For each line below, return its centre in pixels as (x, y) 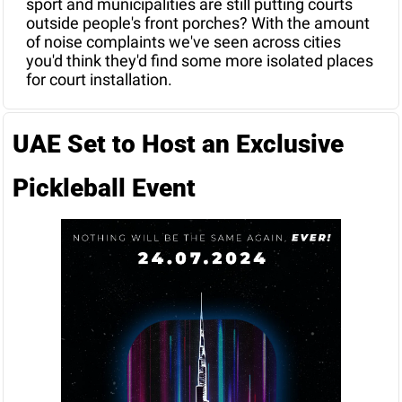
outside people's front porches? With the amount (198, 23)
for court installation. (99, 80)
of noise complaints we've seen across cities (184, 42)
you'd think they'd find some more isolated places (200, 61)
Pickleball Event (104, 188)
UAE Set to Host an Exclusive (178, 144)
